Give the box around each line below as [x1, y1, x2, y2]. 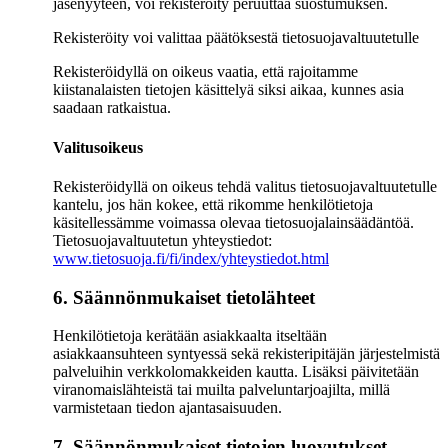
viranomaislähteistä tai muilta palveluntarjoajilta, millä [53, 381, 390, 399]
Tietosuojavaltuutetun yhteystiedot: [53, 231, 272, 249]
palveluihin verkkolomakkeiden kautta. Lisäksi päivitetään [53, 363, 419, 381]
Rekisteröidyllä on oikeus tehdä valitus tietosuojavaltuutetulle [53, 177, 437, 195]
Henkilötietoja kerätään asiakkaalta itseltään [53, 327, 327, 345]
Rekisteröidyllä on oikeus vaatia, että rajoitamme [53, 63, 358, 81]
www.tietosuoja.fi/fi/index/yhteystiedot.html [53, 249, 329, 267]
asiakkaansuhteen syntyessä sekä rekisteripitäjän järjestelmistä [53, 345, 440, 363]
